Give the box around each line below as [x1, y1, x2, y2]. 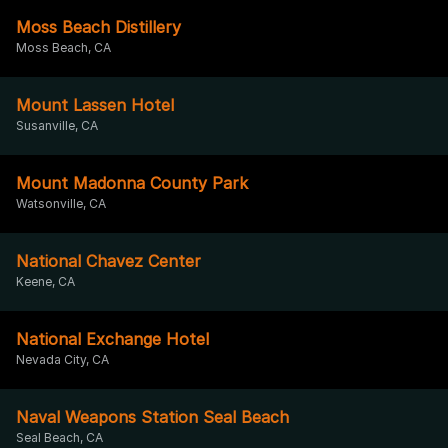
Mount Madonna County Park [16, 172, 248, 193]
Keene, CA [16, 273, 75, 289]
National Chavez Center [16, 250, 201, 271]
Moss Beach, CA [16, 39, 111, 55]
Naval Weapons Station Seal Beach [16, 406, 289, 427]
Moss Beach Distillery [16, 16, 181, 37]
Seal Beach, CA [16, 429, 103, 445]
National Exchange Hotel [16, 328, 209, 349]
